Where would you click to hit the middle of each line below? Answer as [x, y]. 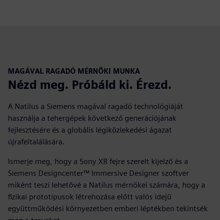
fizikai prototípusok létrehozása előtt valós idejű [90, 197]
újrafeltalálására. [36, 142]
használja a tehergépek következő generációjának [92, 118]
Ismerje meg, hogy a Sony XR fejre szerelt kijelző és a [98, 162]
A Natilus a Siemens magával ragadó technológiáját [96, 107]
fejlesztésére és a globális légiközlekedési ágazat [90, 130]
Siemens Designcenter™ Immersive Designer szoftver [98, 173]
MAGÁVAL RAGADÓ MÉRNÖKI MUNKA [74, 71]
